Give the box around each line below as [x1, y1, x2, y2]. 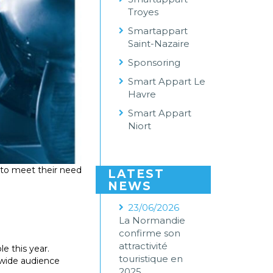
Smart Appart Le [128, 76, 206, 87]
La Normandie [119, 214, 186, 226]
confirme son [119, 227, 181, 239]
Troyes [128, 6, 159, 18]
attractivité [119, 240, 168, 252]
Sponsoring [128, 57, 181, 68]
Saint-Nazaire [128, 38, 190, 49]
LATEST [108, 167, 165, 181]
